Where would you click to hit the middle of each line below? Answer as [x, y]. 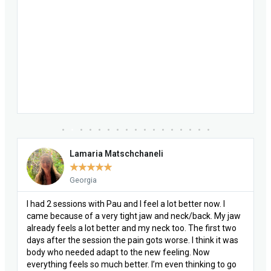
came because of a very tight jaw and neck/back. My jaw [134, 216]
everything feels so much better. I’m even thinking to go [132, 264]
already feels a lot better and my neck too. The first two [132, 228]
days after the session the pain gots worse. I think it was [132, 240]
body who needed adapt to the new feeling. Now [118, 252]
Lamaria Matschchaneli [116, 153]
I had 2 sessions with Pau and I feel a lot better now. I [126, 204]
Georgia [83, 180]
